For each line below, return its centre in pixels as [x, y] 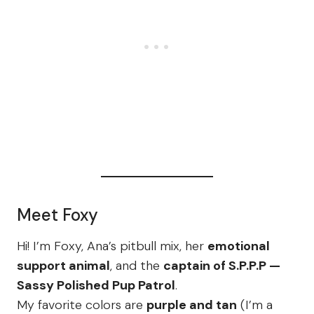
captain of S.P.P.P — [222, 266]
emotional [239, 246]
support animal [63, 266]
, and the [137, 266]
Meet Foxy [57, 215]
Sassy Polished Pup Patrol [96, 286]
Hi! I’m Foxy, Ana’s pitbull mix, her [112, 246]
